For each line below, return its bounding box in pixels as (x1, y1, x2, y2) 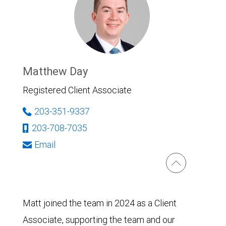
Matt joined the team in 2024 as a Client (23, 197, 177, 209)
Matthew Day (23, 65, 88, 78)
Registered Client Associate (23, 84, 132, 96)
